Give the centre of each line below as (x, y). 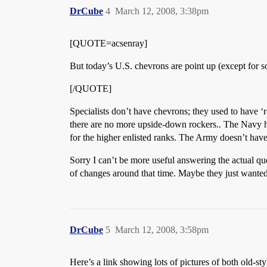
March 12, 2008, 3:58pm (162, 230)
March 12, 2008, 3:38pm (162, 11)
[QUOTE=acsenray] (108, 43)
